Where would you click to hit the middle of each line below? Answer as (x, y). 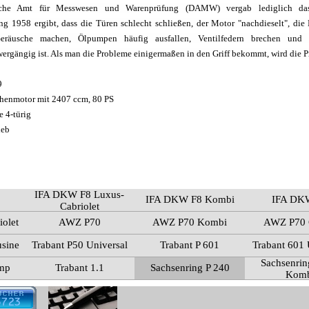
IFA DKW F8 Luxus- (80, 194)
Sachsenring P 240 (190, 267)
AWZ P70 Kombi (190, 222)
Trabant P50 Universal (79, 245)
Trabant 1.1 (79, 267)
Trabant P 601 (190, 245)
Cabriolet (79, 206)
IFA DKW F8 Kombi (190, 199)
